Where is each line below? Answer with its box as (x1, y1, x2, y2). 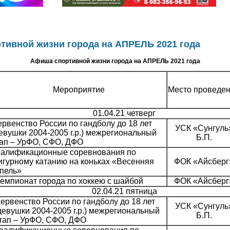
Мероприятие (53, 85, 105, 94)
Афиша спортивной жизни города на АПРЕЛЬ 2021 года (30, 57, 200, 65)
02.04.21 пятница (91, 187, 157, 196)
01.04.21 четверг (93, 109, 156, 118)
